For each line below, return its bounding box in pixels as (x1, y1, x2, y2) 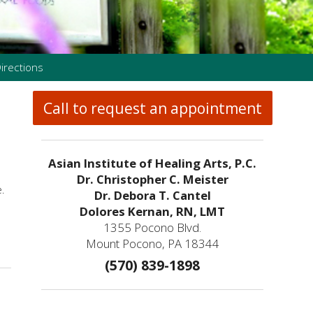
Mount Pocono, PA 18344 (85, 235, 219, 252)
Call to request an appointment (43, 98, 262, 118)
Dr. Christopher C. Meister (76, 171, 228, 188)
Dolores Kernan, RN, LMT (80, 203, 226, 220)
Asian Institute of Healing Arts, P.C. (48, 155, 257, 172)
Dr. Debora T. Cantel (94, 187, 211, 204)
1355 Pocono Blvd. (103, 219, 202, 236)
